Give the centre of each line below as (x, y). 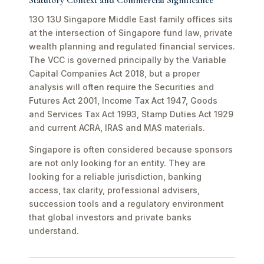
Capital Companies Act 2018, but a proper (114, 73)
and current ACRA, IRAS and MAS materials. (117, 128)
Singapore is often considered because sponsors (131, 149)
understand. (54, 231)
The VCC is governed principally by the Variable (128, 60)
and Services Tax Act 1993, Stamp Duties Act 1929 (131, 114)
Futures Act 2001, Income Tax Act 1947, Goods (123, 100)
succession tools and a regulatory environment (126, 204)
